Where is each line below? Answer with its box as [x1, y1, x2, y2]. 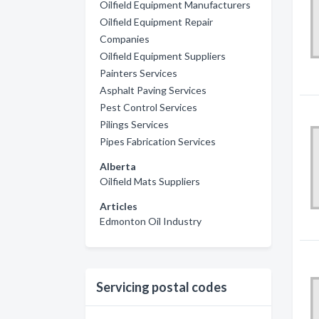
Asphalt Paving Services [100, 83, 206, 96]
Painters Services [100, 66, 177, 79]
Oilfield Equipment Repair [100, 15, 213, 28]
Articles [100, 199, 137, 212]
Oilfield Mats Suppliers [100, 174, 200, 187]
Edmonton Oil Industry [100, 214, 202, 227]
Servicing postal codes [96, 278, 227, 295]
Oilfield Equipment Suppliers [100, 49, 226, 62]
